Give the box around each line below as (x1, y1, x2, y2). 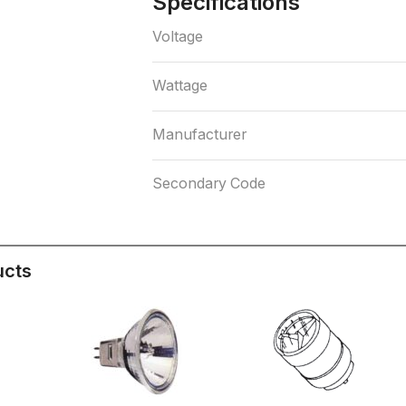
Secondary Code (151, 175, 266, 193)
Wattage (151, 77, 208, 95)
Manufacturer (151, 126, 246, 144)
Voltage (151, 28, 203, 46)
